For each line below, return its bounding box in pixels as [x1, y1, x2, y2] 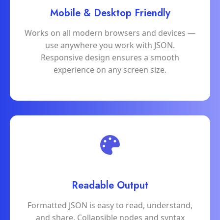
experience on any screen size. [54, 64, 166, 76]
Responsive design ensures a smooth [41, 52, 179, 63]
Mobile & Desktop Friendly [50, 6, 170, 21]
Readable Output [72, 178, 148, 193]
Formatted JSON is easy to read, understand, [27, 200, 192, 211]
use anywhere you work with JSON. [45, 40, 175, 51]
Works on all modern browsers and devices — [25, 27, 195, 39]
